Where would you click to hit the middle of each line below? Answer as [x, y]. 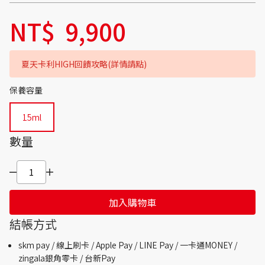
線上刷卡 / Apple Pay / [98, 245]
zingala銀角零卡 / [51, 258]
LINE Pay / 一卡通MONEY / [188, 245]
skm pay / [37, 245]
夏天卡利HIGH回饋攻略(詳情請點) [84, 64]
